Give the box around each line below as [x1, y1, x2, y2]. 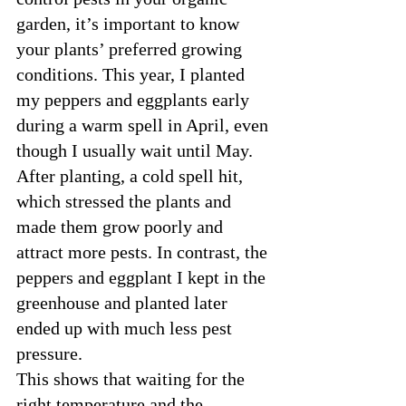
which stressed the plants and [16, 190, 236, 211]
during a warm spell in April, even [16, 114, 273, 135]
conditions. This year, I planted [16, 63, 249, 84]
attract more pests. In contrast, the [16, 241, 272, 262]
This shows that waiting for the [16, 368, 249, 389]
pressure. [16, 343, 82, 363]
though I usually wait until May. [16, 140, 257, 160]
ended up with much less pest [16, 317, 237, 338]
